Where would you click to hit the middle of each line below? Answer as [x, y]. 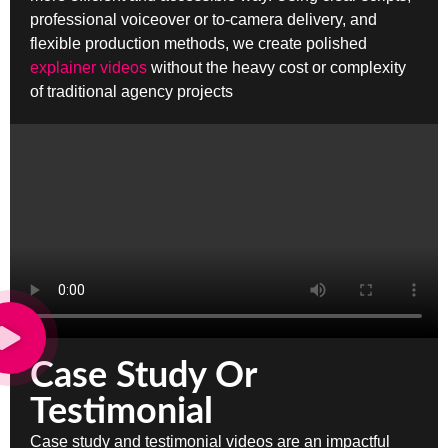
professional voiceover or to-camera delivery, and [203, 20]
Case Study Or [143, 376]
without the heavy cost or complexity [276, 68]
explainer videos [88, 68]
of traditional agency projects [131, 92]
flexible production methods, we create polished [198, 44]
